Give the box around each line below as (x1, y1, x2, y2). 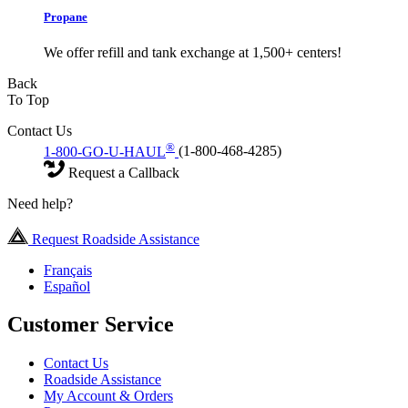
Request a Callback (65, 164, 179, 180)
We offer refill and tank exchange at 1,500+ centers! (44, 45, 342, 61)
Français (44, 261, 92, 278)
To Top (7, 92, 49, 108)
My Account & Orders (44, 388, 173, 404)
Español (44, 278, 90, 294)
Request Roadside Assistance (28, 230, 199, 247)
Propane (44, 10, 87, 25)
